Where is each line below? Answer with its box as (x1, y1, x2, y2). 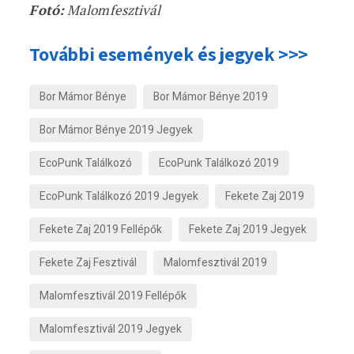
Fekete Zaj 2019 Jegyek (189, 221, 307, 238)
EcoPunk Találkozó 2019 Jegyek (40, 188, 199, 205)
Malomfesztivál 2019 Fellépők (40, 288, 187, 304)
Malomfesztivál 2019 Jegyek (40, 321, 183, 337)
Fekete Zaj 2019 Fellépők (40, 221, 163, 238)
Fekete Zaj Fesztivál (40, 254, 137, 271)
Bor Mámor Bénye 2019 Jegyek (40, 122, 194, 138)
